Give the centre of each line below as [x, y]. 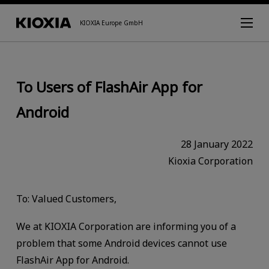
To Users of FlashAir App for [109, 86]
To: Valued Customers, [66, 199]
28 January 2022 [217, 144]
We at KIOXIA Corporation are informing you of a [126, 227]
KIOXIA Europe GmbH [112, 23]
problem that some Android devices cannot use [121, 243]
